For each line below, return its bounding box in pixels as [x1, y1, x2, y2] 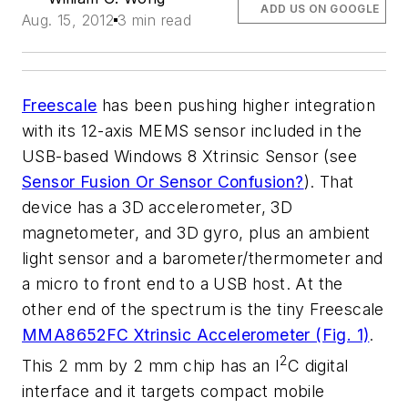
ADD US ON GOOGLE [260, 2, 380, 15]
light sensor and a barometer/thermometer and [22, 249, 383, 268]
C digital [287, 355, 349, 375]
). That [303, 172, 354, 191]
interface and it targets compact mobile [22, 381, 325, 401]
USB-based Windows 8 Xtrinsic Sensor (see [22, 147, 357, 166]
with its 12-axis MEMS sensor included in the [22, 121, 362, 140]
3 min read [117, 11, 192, 29]
